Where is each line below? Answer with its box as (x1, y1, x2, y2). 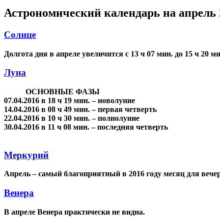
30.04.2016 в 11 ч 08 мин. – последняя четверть (4, 122, 168, 131)
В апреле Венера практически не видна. (4, 207, 147, 216)
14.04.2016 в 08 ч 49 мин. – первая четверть (4, 105, 157, 113)
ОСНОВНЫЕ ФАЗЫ (4, 87, 100, 96)
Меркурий (4, 149, 49, 160)
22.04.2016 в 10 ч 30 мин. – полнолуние (4, 113, 139, 122)
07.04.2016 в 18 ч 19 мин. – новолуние (4, 96, 135, 105)
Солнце (4, 29, 36, 40)
